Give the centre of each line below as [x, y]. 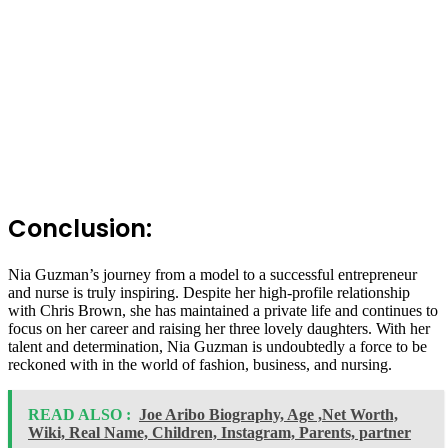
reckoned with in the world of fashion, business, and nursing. [200, 364]
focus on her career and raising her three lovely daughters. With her [219, 328]
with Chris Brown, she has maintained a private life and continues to [223, 310]
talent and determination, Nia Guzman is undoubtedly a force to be [217, 346]
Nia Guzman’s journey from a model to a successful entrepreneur [212, 274]
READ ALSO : [79, 414]
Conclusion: [80, 228]
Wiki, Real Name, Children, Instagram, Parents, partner [219, 432]
